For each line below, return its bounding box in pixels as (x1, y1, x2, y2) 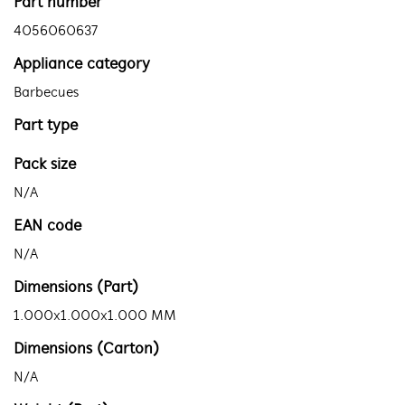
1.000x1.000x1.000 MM (14, 309, 176, 324)
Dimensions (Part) (14, 279, 138, 297)
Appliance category (14, 56, 150, 73)
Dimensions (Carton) (14, 341, 159, 358)
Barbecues (14, 86, 79, 100)
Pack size (14, 156, 76, 174)
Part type (14, 118, 78, 135)
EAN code (14, 218, 81, 235)
